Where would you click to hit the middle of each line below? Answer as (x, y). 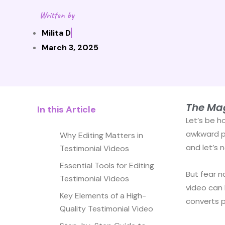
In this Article (67, 109)
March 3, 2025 (70, 48)
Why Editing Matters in (101, 135)
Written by (57, 15)
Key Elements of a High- (103, 195)
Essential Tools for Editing (107, 165)
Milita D (56, 33)
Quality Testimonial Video (106, 208)
